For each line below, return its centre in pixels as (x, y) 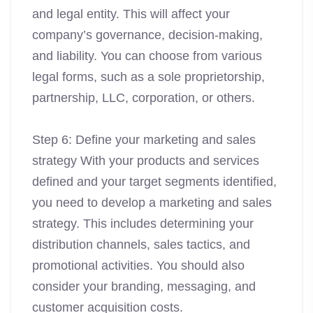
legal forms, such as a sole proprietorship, (148, 77)
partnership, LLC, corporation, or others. (144, 98)
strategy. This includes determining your (143, 224)
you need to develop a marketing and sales (152, 203)
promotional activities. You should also (138, 266)
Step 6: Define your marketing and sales (144, 140)
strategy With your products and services (146, 161)
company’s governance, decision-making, (147, 35)
